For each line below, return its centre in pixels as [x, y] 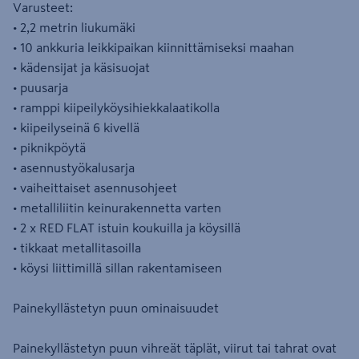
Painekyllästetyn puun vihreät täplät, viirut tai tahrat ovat [175, 348]
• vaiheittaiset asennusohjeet [95, 188]
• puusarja [40, 87]
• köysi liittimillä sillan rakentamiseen [117, 268]
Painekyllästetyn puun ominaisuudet [116, 308]
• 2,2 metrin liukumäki [74, 27]
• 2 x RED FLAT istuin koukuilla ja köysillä [127, 228]
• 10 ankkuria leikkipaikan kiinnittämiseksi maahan [153, 47]
